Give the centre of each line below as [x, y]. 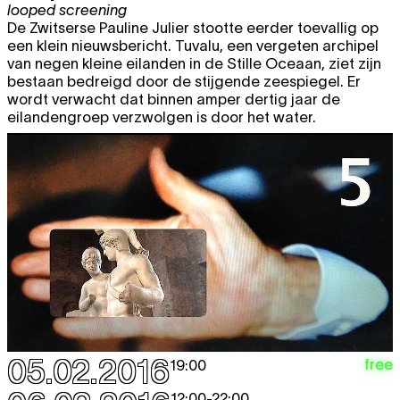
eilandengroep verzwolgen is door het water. [162, 117]
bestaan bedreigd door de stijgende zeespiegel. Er [184, 81]
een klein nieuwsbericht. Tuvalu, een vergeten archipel [193, 45]
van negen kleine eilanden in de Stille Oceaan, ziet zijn [194, 63]
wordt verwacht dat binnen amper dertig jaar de [174, 99]
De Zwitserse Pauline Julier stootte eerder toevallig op [193, 27]
